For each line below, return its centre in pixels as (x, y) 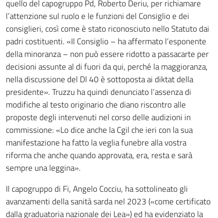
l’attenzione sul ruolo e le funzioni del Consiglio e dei (98, 16)
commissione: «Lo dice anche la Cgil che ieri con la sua (99, 130)
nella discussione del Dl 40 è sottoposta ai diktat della (100, 79)
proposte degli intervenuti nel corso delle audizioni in (98, 117)
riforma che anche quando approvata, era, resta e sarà (99, 155)
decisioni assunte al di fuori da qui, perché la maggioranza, (107, 67)
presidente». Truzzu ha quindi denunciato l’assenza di (99, 92)
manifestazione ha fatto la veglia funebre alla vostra (96, 143)
